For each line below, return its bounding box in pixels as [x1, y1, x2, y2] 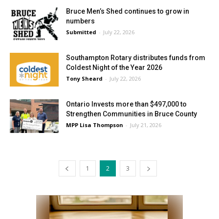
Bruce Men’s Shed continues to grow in [66, 7, 189, 15]
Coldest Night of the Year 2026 [66, 64, 162, 71]
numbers [66, 17, 95, 25]
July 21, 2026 [130, 121, 161, 129]
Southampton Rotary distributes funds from [66, 54, 205, 62]
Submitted [66, 28, 96, 36]
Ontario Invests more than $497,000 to [66, 100, 187, 108]
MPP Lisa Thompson [66, 121, 123, 129]
